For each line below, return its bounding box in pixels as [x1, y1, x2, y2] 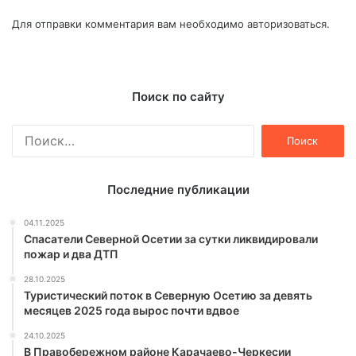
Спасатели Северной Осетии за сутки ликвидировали [24, 232, 318, 246]
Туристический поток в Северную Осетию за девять [24, 288, 312, 303]
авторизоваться [247, 17, 327, 31]
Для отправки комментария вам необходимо [12, 17, 247, 31]
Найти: [253, 126, 288, 139]
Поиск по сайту [131, 89, 225, 105]
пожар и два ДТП [24, 247, 118, 261]
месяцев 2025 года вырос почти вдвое [24, 304, 239, 318]
